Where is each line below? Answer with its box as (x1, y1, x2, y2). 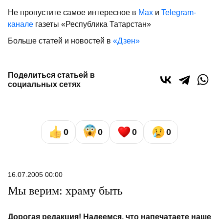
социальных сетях (8, 80, 81, 89)
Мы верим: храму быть (8, 184, 123, 197)
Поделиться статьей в (8, 71, 95, 80)
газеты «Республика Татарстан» (33, 20, 151, 29)
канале (8, 20, 33, 29)
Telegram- (161, 8, 196, 17)
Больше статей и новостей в (8, 37, 113, 45)
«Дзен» (113, 37, 140, 45)
